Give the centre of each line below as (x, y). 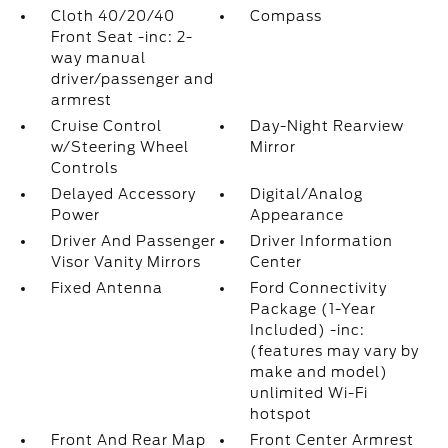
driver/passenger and (132, 79)
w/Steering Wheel (119, 147)
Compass (286, 16)
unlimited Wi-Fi (309, 393)
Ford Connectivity (319, 288)
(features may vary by (335, 351)
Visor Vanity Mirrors (125, 262)
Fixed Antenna (106, 288)
